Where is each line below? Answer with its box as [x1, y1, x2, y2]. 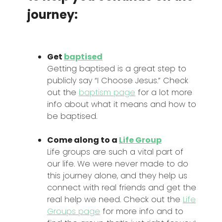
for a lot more [135, 87, 192, 99]
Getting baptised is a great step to [47, 63, 186, 75]
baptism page [79, 87, 135, 99]
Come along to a [47, 134, 119, 146]
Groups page [47, 206, 100, 218]
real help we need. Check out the [47, 194, 183, 206]
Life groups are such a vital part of [47, 146, 183, 158]
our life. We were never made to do [47, 158, 188, 170]
